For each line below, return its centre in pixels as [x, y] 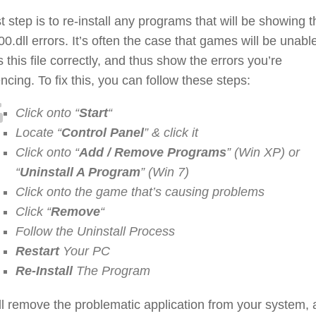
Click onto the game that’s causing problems [140, 192]
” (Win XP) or [263, 152]
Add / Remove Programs [153, 152]
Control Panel [103, 132]
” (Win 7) [165, 172]
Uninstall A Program [80, 172]
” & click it [171, 132]
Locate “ [38, 132]
